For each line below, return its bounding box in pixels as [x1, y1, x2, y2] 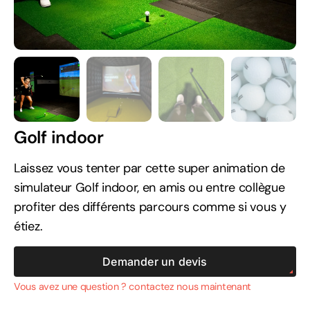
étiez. [14, 218, 43, 235]
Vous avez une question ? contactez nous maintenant [14, 280, 251, 293]
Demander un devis [102, 254, 208, 268]
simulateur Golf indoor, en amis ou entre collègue [14, 179, 285, 197]
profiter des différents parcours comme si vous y [14, 199, 286, 216]
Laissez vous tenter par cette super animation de [14, 160, 285, 177]
